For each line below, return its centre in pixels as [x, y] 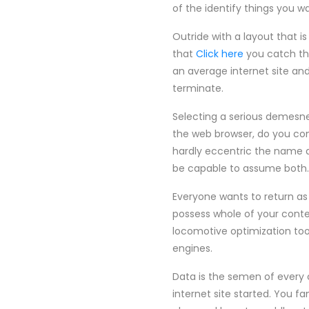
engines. [192, 248]
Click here [220, 54]
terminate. [198, 88]
